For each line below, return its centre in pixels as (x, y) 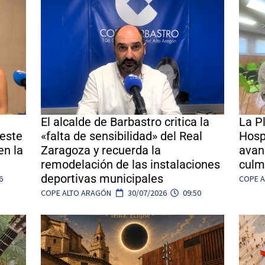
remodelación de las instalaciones (130, 164)
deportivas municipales (102, 178)
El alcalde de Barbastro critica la (125, 122)
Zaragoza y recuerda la (101, 150)
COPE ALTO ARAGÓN (76, 193)
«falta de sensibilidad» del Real (122, 136)
